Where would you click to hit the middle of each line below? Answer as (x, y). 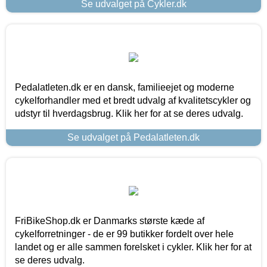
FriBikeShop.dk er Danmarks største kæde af (110, 221)
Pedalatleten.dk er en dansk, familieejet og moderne (125, 88)
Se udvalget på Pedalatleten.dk (133, 138)
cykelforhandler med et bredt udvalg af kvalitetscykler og (133, 101)
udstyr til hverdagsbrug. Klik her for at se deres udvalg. (129, 114)
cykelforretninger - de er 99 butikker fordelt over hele (124, 234)
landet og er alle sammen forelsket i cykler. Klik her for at (133, 247)
